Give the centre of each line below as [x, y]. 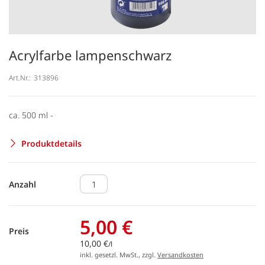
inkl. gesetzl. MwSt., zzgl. [119, 255]
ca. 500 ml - [31, 115]
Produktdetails [51, 143]
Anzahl [22, 184]
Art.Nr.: [20, 77]
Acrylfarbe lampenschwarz [90, 55]
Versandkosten [180, 255]
